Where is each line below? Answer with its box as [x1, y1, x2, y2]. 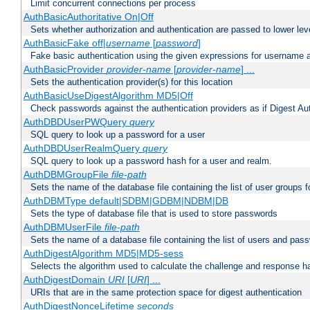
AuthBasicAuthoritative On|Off [23, 11, 154, 23]
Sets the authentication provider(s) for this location [30, 77, 232, 88]
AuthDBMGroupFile [23, 169, 111, 181]
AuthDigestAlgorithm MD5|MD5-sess [23, 248, 183, 259]
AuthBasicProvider [23, 64, 107, 75]
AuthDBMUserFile [23, 221, 104, 233]
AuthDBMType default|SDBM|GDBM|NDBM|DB [23, 195, 228, 207]
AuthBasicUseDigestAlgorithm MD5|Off [23, 90, 193, 102]
